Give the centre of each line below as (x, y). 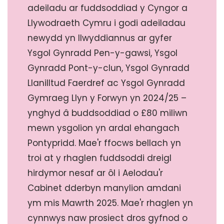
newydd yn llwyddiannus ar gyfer (100, 38)
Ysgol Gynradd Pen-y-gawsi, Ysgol (102, 53)
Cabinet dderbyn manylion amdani (104, 188)
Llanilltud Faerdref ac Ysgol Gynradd (106, 83)
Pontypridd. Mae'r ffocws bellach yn (104, 143)
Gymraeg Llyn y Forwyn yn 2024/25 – (107, 98)
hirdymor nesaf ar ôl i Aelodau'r (95, 173)
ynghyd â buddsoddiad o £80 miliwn (107, 113)
